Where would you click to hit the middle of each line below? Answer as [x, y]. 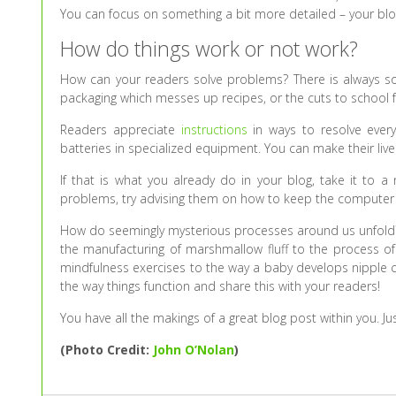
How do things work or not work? [209, 49]
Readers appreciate [121, 130]
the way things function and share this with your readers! [221, 286]
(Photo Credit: [107, 350]
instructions [214, 130]
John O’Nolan [194, 350]
